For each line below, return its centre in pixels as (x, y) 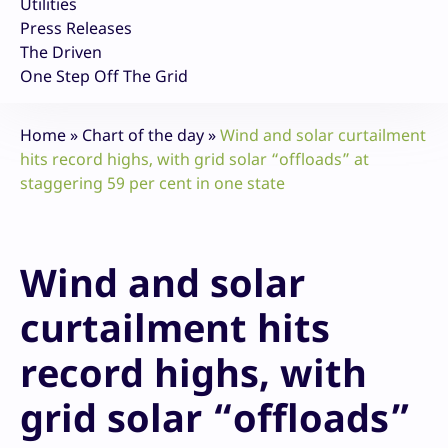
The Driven (61, 52)
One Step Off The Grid (104, 76)
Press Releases (76, 28)
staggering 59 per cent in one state (152, 183)
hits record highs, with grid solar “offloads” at (194, 159)
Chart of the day (143, 135)
